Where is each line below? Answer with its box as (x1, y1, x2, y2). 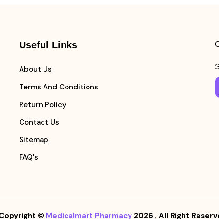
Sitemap (19, 135, 48, 145)
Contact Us (19, 117, 59, 127)
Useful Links (19, 40, 77, 50)
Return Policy (19, 100, 66, 109)
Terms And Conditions (19, 82, 98, 92)
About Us (19, 65, 52, 74)
